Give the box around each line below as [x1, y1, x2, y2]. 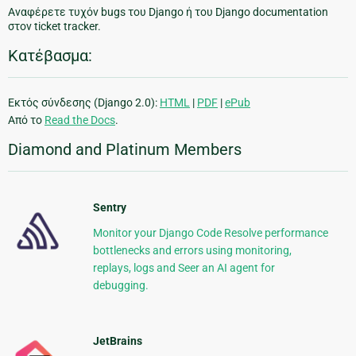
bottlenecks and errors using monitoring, [92, 244, 292, 257]
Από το [8, 114, 44, 127]
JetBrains [92, 335, 142, 348]
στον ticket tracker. [8, 20, 101, 33]
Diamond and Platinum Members [8, 140, 242, 160]
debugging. [92, 279, 149, 292]
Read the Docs [44, 114, 115, 127]
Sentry [92, 201, 126, 215]
